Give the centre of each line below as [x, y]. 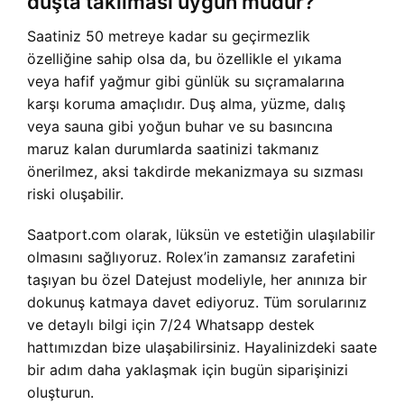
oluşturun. [60, 392]
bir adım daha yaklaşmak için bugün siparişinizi [188, 370]
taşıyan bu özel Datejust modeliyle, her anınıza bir [197, 280]
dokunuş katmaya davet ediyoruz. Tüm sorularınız [197, 302]
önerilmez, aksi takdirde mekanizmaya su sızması [195, 171]
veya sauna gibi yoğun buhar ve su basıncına [180, 126]
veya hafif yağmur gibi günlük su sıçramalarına [186, 81]
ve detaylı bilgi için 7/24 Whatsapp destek [171, 325]
